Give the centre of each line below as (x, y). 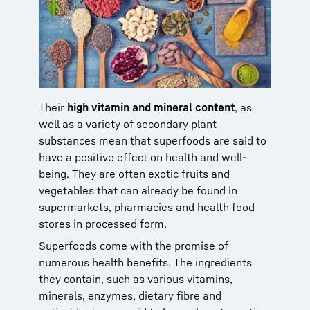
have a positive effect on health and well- (143, 157)
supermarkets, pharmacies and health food (147, 207)
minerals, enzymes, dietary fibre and (130, 295)
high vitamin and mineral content (151, 107)
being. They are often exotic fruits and (134, 173)
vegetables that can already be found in (138, 190)
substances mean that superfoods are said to (153, 140)
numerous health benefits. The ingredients (145, 262)
